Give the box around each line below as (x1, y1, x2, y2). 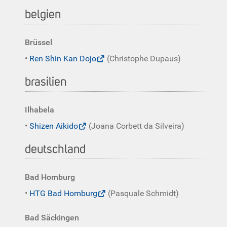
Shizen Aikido (29, 121, 78, 131)
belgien (25, 9, 61, 21)
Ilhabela (25, 105, 54, 115)
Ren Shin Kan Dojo (29, 54, 96, 63)
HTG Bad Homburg (29, 188, 97, 198)
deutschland (25, 143, 86, 156)
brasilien (25, 76, 66, 88)
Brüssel (25, 37, 52, 47)
